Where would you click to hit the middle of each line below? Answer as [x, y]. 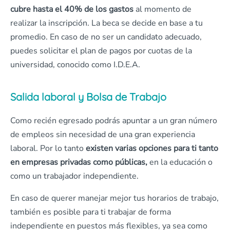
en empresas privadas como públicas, [80, 162]
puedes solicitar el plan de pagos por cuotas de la [101, 51]
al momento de [162, 9]
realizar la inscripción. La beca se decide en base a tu [107, 23]
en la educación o [181, 162]
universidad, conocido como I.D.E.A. [75, 65]
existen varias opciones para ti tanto [152, 149]
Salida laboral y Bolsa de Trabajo [88, 97]
